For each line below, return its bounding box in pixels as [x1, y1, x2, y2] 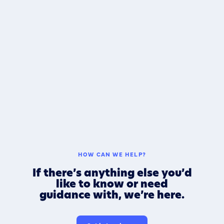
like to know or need [56, 176, 168, 191]
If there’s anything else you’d [32, 165, 192, 180]
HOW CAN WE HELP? [77, 150, 146, 158]
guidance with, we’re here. [39, 187, 184, 202]
